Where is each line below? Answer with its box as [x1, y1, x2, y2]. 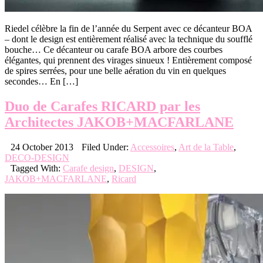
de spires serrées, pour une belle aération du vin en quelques [5, 66, 226, 76]
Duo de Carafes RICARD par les [5, 98, 200, 114]
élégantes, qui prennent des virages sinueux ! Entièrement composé [5, 55, 252, 66]
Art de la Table [178, 141, 234, 152]
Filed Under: [82, 141, 130, 152]
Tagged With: [11, 163, 63, 173]
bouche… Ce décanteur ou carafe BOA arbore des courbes [5, 45, 222, 55]
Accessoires [130, 141, 174, 152]
